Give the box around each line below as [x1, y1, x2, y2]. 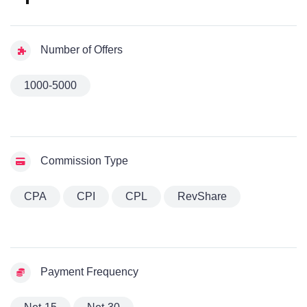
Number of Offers [38, 44, 123, 56]
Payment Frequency [38, 266, 138, 278]
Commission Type [38, 155, 128, 167]
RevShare [177, 191, 227, 203]
